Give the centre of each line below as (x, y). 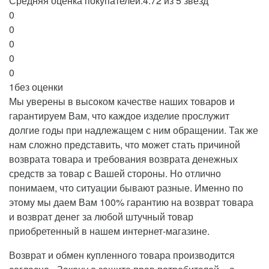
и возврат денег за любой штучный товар (101, 216)
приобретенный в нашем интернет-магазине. (109, 231)
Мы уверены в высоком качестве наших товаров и (122, 101)
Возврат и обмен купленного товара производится (122, 255)
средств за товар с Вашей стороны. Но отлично (115, 173)
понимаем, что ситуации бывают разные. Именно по (126, 187)
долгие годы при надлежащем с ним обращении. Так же (134, 130)
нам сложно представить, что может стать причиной (125, 144)
